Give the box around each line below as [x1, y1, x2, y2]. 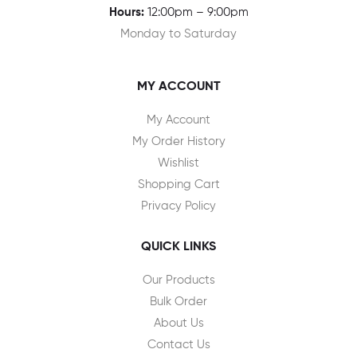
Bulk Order [150, 296, 207, 308]
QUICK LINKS [141, 241, 216, 254]
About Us [153, 317, 204, 330]
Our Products [142, 274, 215, 287]
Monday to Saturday [120, 28, 237, 41]
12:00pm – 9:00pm [143, 6, 249, 19]
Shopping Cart [137, 178, 220, 191]
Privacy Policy [141, 200, 216, 213]
